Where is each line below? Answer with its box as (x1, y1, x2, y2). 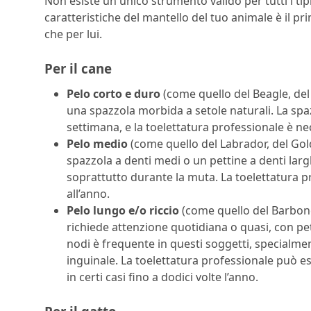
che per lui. (44, 26, 102, 42)
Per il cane (44, 60, 112, 78)
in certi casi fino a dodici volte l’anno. (67, 269, 258, 285)
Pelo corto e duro (67, 85, 160, 101)
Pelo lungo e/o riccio (67, 202, 179, 218)
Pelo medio (67, 135, 128, 151)
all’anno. (67, 185, 110, 201)
